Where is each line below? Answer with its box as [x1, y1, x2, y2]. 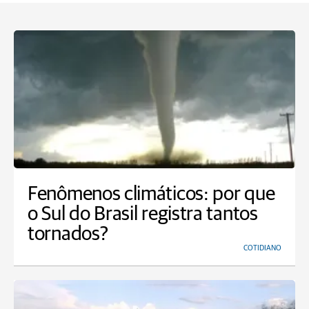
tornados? [28, 224, 108, 244]
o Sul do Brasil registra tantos [28, 204, 258, 224]
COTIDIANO [243, 244, 281, 252]
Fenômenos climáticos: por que [28, 184, 275, 204]
